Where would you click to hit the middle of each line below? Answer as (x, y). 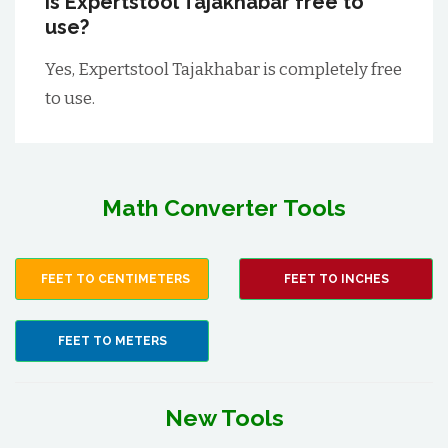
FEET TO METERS (112, 341)
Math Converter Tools (224, 207)
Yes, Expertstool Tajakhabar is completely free (223, 69)
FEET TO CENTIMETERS (115, 279)
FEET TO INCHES (336, 279)
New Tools (224, 417)
